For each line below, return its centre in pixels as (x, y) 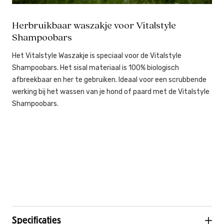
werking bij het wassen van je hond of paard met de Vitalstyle (111, 91)
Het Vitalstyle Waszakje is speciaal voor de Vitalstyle (97, 55)
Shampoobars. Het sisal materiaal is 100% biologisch (95, 67)
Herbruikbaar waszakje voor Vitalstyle (94, 25)
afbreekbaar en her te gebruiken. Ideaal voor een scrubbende (109, 79)
